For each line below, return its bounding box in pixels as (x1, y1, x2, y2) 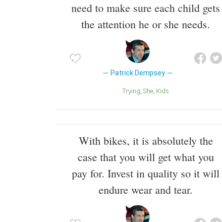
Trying (126, 87, 140, 95)
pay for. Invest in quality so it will (72, 166, 220, 180)
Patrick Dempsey (110, 68, 165, 77)
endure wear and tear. (99, 182, 193, 197)
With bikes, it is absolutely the (78, 133, 213, 148)
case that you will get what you (77, 149, 214, 164)
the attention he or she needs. (81, 16, 210, 31)
